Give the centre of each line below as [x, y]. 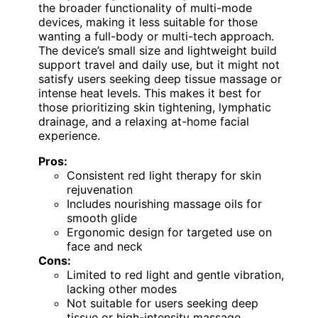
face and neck [105, 247]
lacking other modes [122, 289]
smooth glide [102, 218]
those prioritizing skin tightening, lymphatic [155, 108]
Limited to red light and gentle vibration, [175, 275]
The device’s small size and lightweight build [158, 51]
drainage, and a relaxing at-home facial [144, 122]
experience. [69, 136]
